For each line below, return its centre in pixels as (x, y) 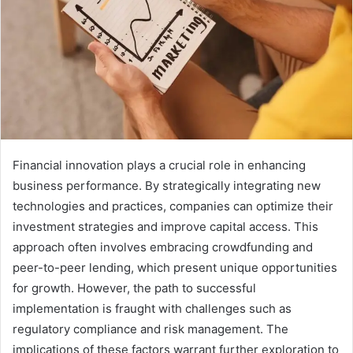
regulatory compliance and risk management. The (150, 329)
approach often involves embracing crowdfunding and (163, 247)
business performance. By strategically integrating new (167, 186)
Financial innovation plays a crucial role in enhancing (159, 165)
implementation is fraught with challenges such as (152, 309)
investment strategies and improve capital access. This (165, 227)
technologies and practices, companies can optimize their (173, 206)
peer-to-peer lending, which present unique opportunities (175, 268)
